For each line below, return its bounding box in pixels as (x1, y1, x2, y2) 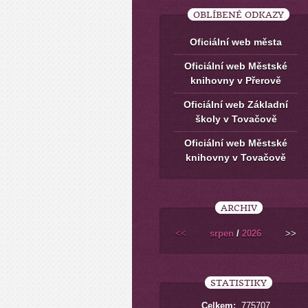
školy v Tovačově (195, 113, 277, 124)
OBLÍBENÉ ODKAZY (193, 10, 284, 20)
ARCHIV (220, 203, 257, 213)
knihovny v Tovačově (186, 152, 286, 163)
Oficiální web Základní (184, 99, 288, 110)
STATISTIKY (210, 278, 267, 288)
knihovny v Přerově (190, 75, 281, 86)
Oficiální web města (190, 36, 282, 47)
